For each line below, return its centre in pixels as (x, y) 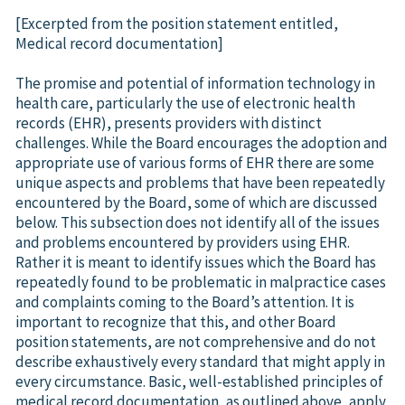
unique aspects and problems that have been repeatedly (200, 182)
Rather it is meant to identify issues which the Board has (196, 262)
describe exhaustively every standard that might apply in (200, 361)
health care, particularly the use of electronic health (185, 103)
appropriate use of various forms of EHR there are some (195, 162)
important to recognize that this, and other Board (176, 321)
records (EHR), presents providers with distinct (169, 122)
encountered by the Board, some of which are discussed (197, 202)
